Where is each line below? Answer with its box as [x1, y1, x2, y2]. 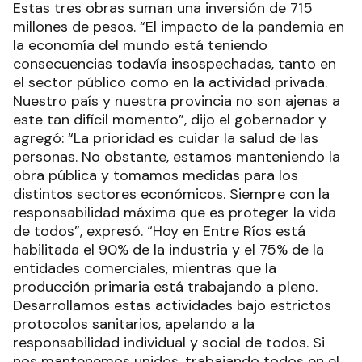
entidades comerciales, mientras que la [13, 258, 276, 278]
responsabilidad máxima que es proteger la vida [13, 202, 336, 222]
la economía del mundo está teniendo [13, 35, 267, 55]
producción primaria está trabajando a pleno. [13, 276, 318, 297]
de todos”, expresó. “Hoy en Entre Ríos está [13, 221, 305, 241]
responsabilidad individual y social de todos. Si [13, 332, 325, 352]
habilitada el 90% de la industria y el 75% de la [13, 239, 324, 259]
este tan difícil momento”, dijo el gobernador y [13, 109, 326, 129]
